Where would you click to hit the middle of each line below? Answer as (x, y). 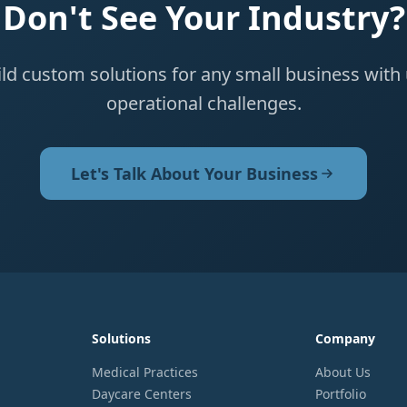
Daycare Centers (141, 394)
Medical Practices (144, 372)
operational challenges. (203, 103)
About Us (343, 372)
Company (346, 338)
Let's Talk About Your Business (194, 174)
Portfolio (341, 394)
